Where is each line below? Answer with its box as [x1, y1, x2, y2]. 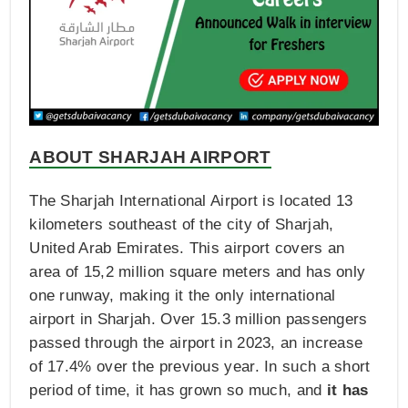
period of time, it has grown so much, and [29, 381, 327, 399]
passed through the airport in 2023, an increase [29, 333, 363, 352]
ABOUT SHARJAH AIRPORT [29, 147, 271, 167]
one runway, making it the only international [29, 286, 336, 304]
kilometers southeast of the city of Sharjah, [29, 215, 334, 233]
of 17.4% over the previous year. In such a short [29, 357, 371, 375]
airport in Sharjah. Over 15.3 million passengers [29, 310, 368, 328]
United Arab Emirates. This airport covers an [29, 239, 345, 257]
